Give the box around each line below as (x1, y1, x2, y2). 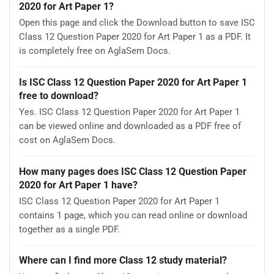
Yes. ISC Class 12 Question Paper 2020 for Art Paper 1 (19, 106, 240, 118)
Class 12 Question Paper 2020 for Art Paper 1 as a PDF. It (19, 31, 251, 43)
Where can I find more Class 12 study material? (19, 254, 227, 267)
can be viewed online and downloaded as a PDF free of (19, 120, 241, 132)
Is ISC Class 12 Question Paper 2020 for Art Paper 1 (19, 76, 247, 88)
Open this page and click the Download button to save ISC (19, 17, 255, 29)
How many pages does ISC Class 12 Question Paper (19, 165, 246, 177)
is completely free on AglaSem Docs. (19, 45, 171, 57)
